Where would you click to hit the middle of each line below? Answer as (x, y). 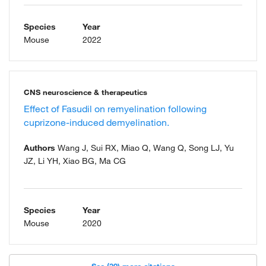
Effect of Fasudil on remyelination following (115, 109)
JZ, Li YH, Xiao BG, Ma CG (75, 161)
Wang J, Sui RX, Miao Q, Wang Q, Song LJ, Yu (145, 148)
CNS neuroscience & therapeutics (85, 92)
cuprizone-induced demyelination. (96, 123)
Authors (39, 148)
